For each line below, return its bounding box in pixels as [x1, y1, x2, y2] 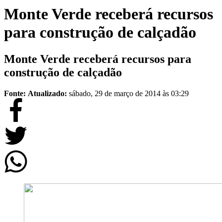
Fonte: [4, 89, 26, 98]
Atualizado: [28, 89, 69, 98]
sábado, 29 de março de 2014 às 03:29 [69, 89, 189, 98]
